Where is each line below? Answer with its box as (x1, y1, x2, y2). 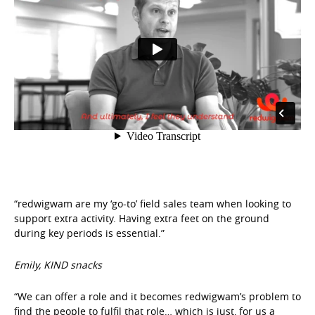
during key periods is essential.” (14, 226, 165, 240)
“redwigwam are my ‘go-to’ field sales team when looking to (14, 197, 291, 211)
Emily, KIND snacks (14, 258, 102, 272)
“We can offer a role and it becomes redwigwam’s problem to (14, 290, 301, 304)
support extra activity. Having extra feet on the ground (14, 212, 269, 226)
